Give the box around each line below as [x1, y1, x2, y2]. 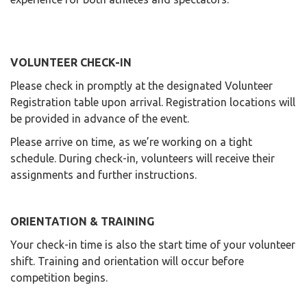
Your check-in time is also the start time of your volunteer [10, 238, 295, 251]
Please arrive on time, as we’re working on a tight [10, 136, 252, 149]
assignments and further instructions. [10, 169, 197, 182]
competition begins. [10, 271, 108, 284]
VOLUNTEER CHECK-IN [10, 56, 132, 69]
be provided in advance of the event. [10, 112, 189, 125]
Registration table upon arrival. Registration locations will [10, 96, 295, 109]
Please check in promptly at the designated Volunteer [10, 79, 273, 93]
